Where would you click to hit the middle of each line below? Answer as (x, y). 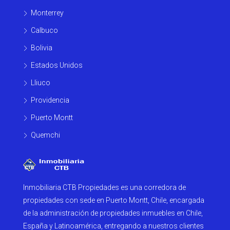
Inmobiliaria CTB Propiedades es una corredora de (104, 187)
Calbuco (44, 31)
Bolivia (42, 48)
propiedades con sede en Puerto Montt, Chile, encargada (114, 200)
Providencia (50, 100)
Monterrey (47, 13)
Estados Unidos (57, 65)
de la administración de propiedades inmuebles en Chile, (113, 213)
